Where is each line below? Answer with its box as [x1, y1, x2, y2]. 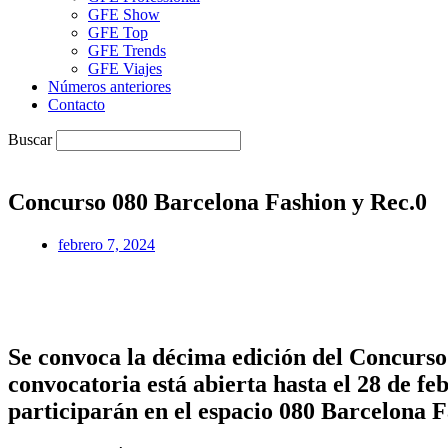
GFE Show [88, 6, 160, 23]
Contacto [48, 96, 105, 113]
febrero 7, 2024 [58, 235, 155, 253]
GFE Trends [88, 42, 166, 59]
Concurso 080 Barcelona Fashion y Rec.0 [8, 188, 427, 215]
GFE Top [88, 24, 148, 41]
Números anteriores [48, 78, 171, 95]
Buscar [8, 131, 52, 148]
